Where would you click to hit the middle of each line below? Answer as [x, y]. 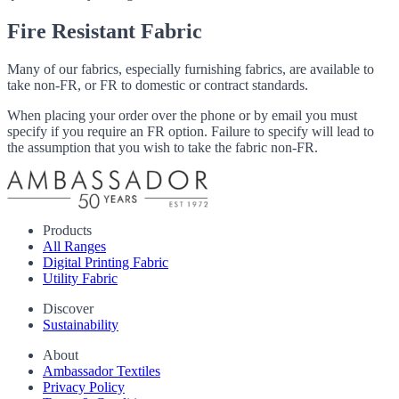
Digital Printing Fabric [106, 263]
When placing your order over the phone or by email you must [182, 115]
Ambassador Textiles [102, 371]
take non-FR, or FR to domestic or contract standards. [158, 85]
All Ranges [74, 247]
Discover [68, 309]
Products [67, 231]
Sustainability [81, 325]
